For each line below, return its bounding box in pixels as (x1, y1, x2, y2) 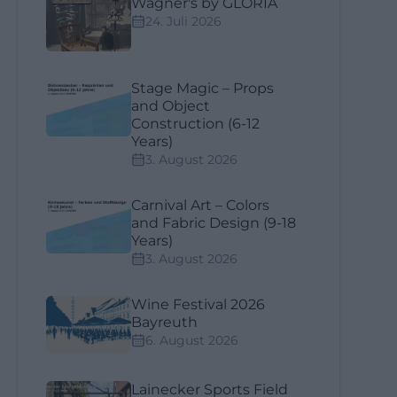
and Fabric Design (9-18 (131, 214, 297, 231)
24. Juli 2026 (145, 13, 222, 29)
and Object (131, 97, 211, 114)
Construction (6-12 (131, 115, 261, 132)
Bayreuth (131, 314, 198, 331)
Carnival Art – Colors (131, 197, 270, 214)
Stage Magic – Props (131, 80, 275, 97)
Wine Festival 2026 (131, 296, 266, 313)
